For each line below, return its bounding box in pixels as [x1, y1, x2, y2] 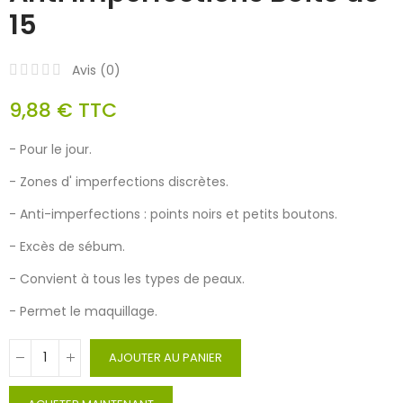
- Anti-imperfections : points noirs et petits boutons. [9, 204, 337, 223]
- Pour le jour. [9, 139, 92, 158]
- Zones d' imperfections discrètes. [9, 172, 228, 191]
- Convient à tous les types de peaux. [9, 269, 245, 288]
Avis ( [72, 60, 106, 79]
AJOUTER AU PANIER [109, 348, 222, 366]
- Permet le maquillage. [9, 301, 157, 320]
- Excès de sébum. [9, 237, 125, 255]
